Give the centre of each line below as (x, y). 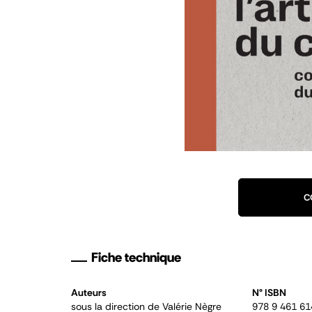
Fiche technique (136, 257)
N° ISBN (269, 292)
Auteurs (89, 292)
